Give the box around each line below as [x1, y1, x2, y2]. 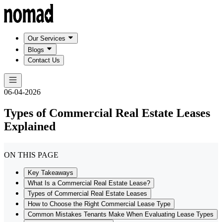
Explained [4, 119, 55, 133]
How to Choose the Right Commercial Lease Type [28, 200, 170, 208]
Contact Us [28, 56, 60, 64]
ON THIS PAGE [4, 151, 58, 160]
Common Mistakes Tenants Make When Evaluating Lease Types [28, 211, 214, 219]
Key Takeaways [28, 169, 73, 177]
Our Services [28, 35, 65, 43]
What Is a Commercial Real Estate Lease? [28, 179, 150, 187]
